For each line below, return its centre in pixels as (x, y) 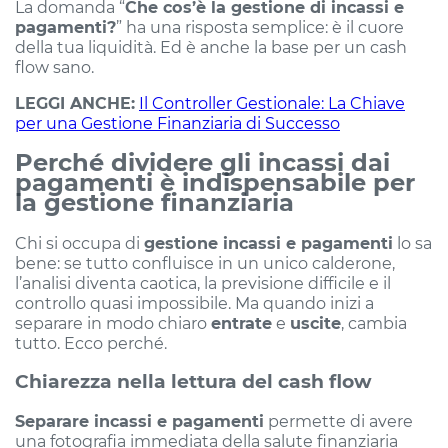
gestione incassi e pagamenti (268, 243)
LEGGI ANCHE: (75, 103)
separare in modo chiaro (113, 323)
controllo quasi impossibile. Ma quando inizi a (194, 303)
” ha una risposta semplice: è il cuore (260, 27)
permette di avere (338, 420)
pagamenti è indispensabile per (215, 183)
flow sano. (54, 67)
